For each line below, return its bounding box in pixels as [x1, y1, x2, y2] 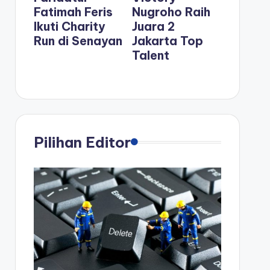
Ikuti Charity [33, 18, 105, 34]
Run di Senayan [33, 33, 122, 48]
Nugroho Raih [131, 4, 210, 19]
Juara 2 [131, 18, 175, 34]
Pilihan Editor [33, 133, 131, 151]
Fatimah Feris [33, 4, 113, 19]
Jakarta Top [131, 33, 203, 48]
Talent [131, 47, 169, 63]
